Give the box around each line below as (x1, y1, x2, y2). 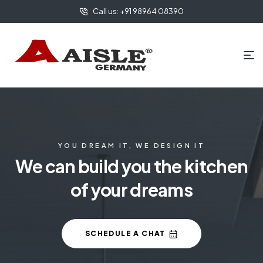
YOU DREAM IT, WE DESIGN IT (58, 141, 205, 149)
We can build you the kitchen (15, 154, 248, 177)
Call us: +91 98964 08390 (92, 6, 184, 16)
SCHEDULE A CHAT (85, 228, 166, 238)
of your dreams (70, 178, 193, 201)
